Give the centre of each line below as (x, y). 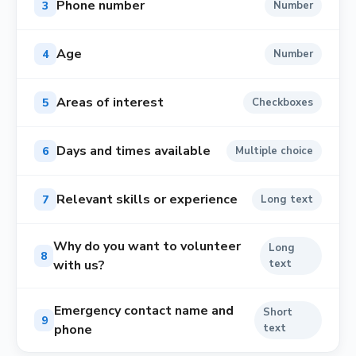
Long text (287, 199)
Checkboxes (282, 103)
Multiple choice (274, 151)
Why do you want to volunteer (147, 246)
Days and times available (133, 151)
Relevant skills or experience (147, 199)
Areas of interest (110, 103)
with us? (79, 265)
